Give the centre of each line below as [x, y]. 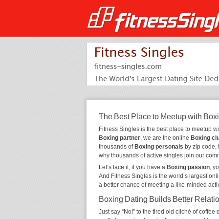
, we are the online [165, 138]
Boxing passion [188, 167]
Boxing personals [159, 147]
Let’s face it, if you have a [133, 167]
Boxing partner [120, 138]
